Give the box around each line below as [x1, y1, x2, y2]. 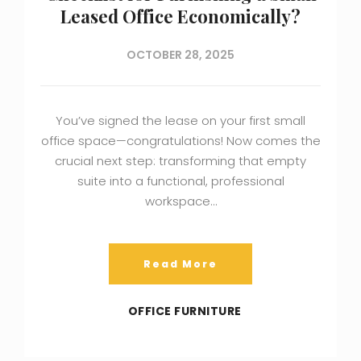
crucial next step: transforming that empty [55, 151, 306, 169]
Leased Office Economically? [60, 3, 301, 28]
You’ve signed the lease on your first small [56, 111, 305, 129]
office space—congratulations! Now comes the [40, 131, 321, 149]
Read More [143, 256, 218, 271]
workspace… [144, 192, 217, 210]
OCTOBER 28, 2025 [127, 46, 234, 63]
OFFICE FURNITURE [127, 302, 242, 319]
